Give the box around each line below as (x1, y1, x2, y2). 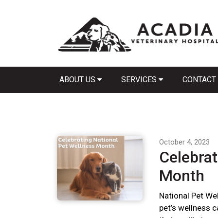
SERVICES (121, 74, 159, 84)
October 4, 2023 (159, 137, 210, 146)
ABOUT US (59, 74, 97, 84)
